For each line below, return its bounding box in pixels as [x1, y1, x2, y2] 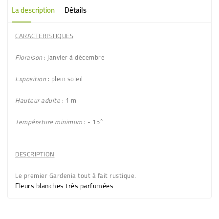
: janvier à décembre [42, 51, 105, 63]
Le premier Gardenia [15, 170, 78, 181]
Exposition [15, 73, 46, 85]
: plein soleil [46, 73, 83, 85]
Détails [64, 3, 87, 17]
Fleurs [15, 179, 36, 192]
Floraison [15, 51, 43, 63]
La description [12, 3, 55, 17]
